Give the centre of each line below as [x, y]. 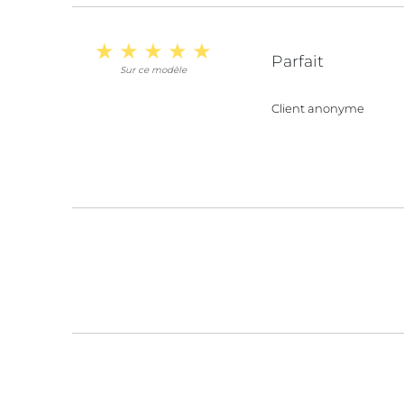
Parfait [297, 60]
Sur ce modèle [154, 69]
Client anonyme [317, 108]
